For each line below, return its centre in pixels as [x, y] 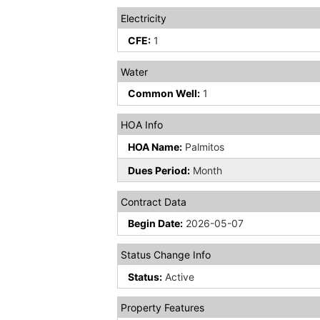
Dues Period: [159, 170]
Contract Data [154, 201]
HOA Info [142, 125]
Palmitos [204, 146]
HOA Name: [155, 146]
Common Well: [164, 94]
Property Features [163, 308]
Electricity [144, 19]
